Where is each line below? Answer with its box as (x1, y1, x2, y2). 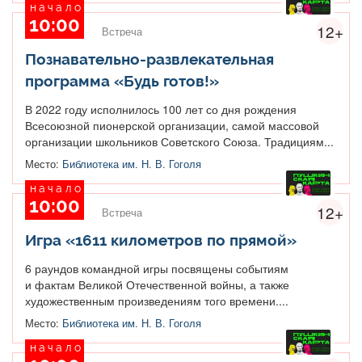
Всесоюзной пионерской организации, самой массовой (25, 116, 319, 133)
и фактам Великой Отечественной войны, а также (25, 276, 289, 293)
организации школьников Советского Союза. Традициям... (25, 133, 334, 149)
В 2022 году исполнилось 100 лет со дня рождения (25, 100, 297, 117)
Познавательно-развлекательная (25, 49, 274, 68)
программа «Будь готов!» (25, 71, 219, 90)
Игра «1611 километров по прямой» (25, 230, 297, 249)
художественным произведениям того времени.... (25, 292, 288, 309)
